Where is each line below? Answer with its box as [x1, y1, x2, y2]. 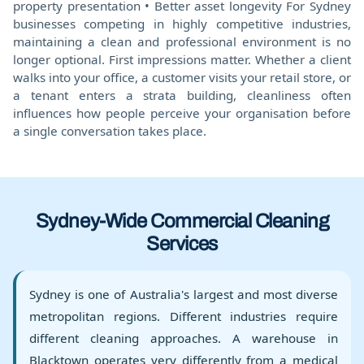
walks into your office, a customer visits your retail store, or [13, 69, 351, 86]
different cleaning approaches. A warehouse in [29, 330, 338, 347]
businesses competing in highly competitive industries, [13, 15, 351, 32]
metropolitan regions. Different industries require [29, 308, 338, 325]
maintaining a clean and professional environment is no [13, 33, 351, 50]
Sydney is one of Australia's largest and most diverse [29, 286, 338, 303]
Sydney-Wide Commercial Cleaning [35, 210, 329, 232]
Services [146, 233, 218, 255]
